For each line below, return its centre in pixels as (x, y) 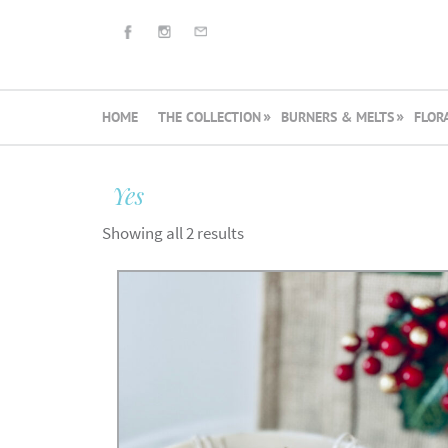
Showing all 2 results (173, 233)
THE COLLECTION (209, 117)
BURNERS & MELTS (337, 117)
